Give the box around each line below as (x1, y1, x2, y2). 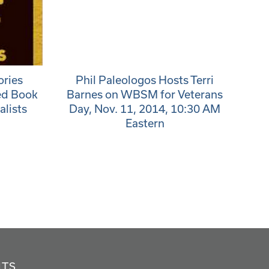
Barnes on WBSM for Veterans (67, 88, 223, 101)
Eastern (125, 116, 165, 130)
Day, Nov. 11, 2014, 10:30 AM (69, 102, 220, 115)
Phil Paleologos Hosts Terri (76, 73, 214, 86)
